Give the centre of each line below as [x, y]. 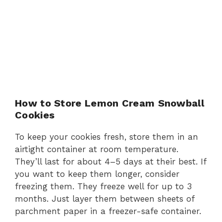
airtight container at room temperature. [97, 149]
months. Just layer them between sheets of [105, 198]
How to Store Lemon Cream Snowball [110, 103]
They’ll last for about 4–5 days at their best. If [111, 161]
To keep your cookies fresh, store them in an [107, 137]
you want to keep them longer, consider [97, 174]
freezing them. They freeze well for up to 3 [103, 186]
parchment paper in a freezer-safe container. [108, 211]
